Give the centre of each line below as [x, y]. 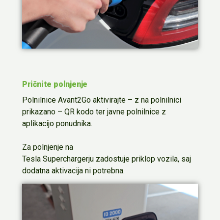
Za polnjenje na [47, 147]
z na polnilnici [157, 100]
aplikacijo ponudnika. [57, 123]
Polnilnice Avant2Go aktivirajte [74, 100]
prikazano [39, 111]
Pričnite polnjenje [55, 84]
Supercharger [65, 159]
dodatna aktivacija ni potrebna [72, 170]
